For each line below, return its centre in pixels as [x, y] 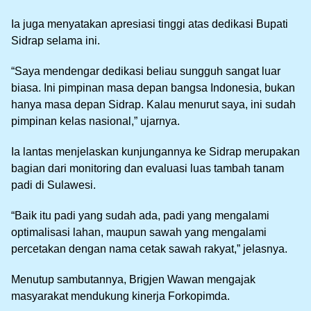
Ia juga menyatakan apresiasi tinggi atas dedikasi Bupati [150, 24]
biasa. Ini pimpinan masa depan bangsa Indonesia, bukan [153, 88]
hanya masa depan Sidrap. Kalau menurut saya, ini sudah [153, 105]
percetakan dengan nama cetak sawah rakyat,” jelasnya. [149, 249]
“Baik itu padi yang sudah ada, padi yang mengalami [140, 216]
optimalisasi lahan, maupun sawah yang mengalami [139, 233]
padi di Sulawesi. [53, 185]
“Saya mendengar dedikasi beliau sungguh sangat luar [146, 72]
